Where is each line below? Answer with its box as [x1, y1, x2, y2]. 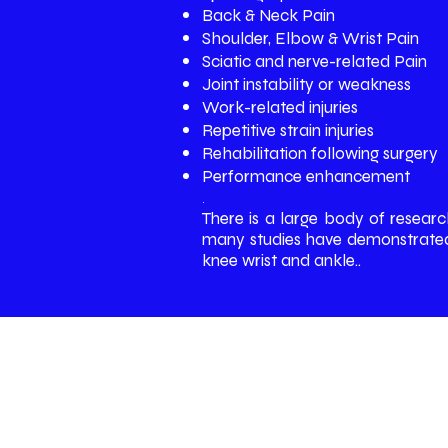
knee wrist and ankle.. [202, 250, 361, 271]
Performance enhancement [202, 166, 410, 187]
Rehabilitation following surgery [202, 143, 438, 164]
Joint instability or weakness [202, 74, 411, 95]
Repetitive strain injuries [202, 120, 374, 141]
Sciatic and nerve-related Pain [202, 51, 427, 72]
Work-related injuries [202, 97, 358, 118]
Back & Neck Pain [202, 5, 335, 26]
